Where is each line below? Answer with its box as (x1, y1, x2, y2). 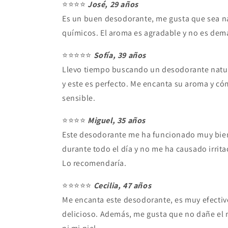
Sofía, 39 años (93, 49, 147, 61)
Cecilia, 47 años (93, 180, 152, 191)
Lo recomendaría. (62, 157, 127, 168)
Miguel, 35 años (88, 115, 146, 126)
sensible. (62, 92, 96, 103)
